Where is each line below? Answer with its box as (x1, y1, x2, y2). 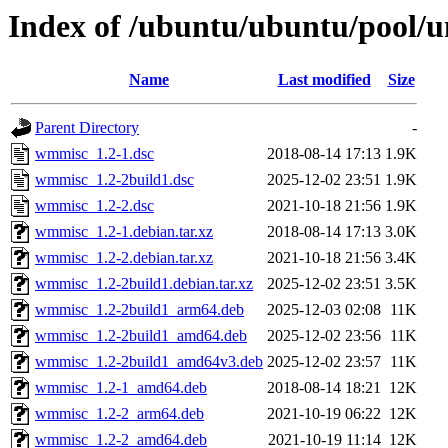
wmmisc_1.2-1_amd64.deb (35, 379, 207, 397)
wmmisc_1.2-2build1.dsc (35, 171, 194, 189)
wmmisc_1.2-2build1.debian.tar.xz (35, 275, 253, 293)
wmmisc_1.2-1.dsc (35, 145, 154, 163)
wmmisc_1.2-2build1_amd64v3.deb (35, 353, 263, 371)
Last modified (277, 71, 371, 89)
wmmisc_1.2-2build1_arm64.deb (35, 301, 244, 319)
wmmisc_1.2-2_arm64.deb (35, 405, 204, 423)
